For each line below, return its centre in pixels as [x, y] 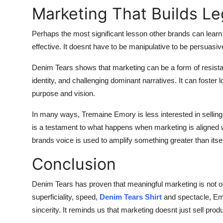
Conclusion [74, 164]
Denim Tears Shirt [131, 197]
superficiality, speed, [65, 197]
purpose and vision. [63, 93]
